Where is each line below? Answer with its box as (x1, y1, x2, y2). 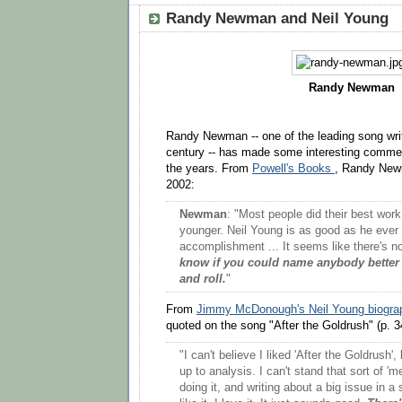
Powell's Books (252, 162, 335, 175)
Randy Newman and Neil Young (166, 10, 389, 28)
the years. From (166, 162, 252, 175)
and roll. (179, 273, 226, 286)
